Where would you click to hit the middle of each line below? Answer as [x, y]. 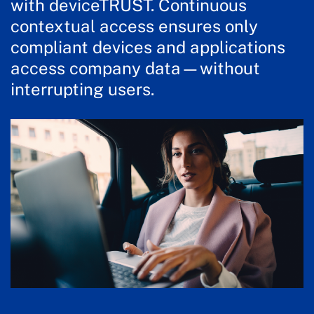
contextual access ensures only [134, 26]
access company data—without [135, 68]
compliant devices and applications [148, 47]
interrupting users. [82, 89]
